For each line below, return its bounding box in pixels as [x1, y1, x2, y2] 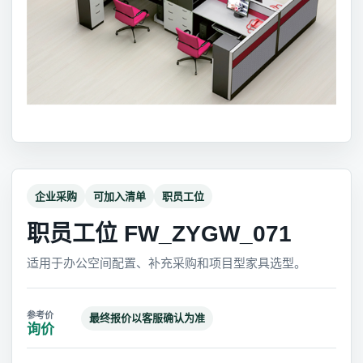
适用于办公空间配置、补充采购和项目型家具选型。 [27, 256, 306, 270]
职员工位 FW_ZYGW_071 [27, 221, 292, 246]
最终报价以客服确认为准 [89, 312, 205, 324]
